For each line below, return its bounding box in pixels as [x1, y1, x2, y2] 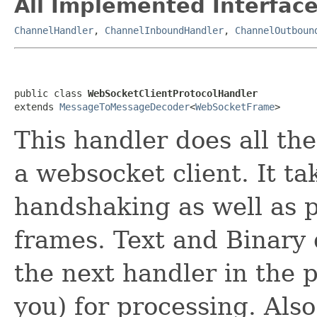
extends [14, 100, 59, 113]
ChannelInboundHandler [105, 24, 224, 36]
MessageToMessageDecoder [59, 100, 190, 113]
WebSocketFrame [195, 100, 275, 113]
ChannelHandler [14, 24, 93, 36]
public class [14, 87, 88, 99]
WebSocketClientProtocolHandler [88, 87, 258, 99]
